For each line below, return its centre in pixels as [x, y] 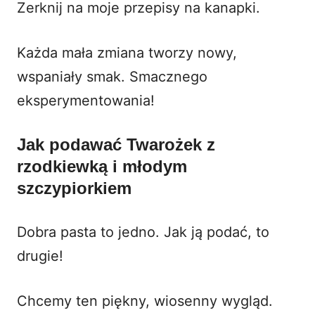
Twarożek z [171, 144]
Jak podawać [72, 144]
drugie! [40, 256]
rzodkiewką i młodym [102, 166]
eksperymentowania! [86, 100]
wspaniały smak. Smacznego [112, 76]
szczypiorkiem [74, 188]
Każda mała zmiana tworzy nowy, [127, 52]
